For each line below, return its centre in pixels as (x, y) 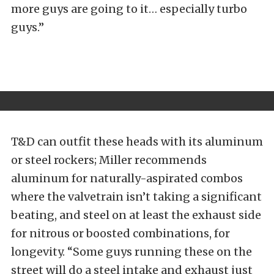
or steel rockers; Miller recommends (109, 160)
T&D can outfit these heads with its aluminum (137, 142)
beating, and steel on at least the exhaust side (136, 215)
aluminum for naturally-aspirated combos (127, 179)
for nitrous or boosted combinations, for (120, 234)
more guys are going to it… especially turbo (129, 9)
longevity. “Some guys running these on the (131, 252)
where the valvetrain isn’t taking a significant (136, 197)
